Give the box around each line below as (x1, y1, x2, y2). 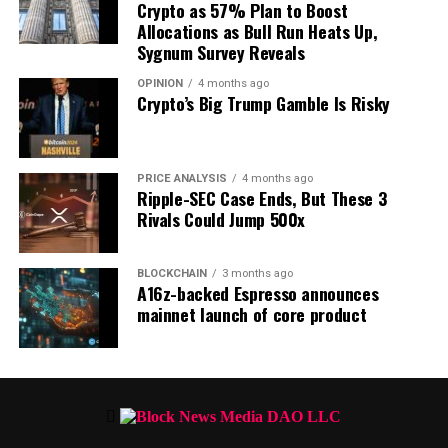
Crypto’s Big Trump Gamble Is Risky (136, 89, 390, 116)
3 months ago (221, 266, 293, 280)
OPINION (136, 76, 183, 90)
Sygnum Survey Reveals (136, 38, 305, 65)
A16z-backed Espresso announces (136, 279, 379, 306)
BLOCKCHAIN (136, 266, 207, 280)
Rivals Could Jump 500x (136, 205, 306, 232)
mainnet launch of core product (136, 300, 367, 327)
